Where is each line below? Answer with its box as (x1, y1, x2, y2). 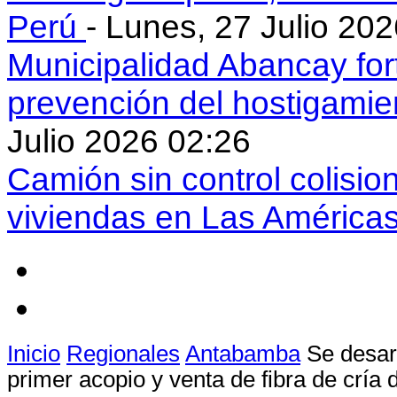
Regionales (66, 340, 180, 366)
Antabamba (185, 340, 300, 366)
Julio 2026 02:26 (7, 121, 251, 160)
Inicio (7, 340, 60, 366)
